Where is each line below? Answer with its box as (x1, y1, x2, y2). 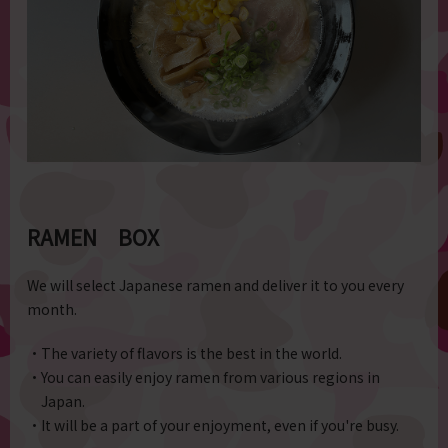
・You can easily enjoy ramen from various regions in (27, 367, 381, 388)
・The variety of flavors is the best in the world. (27, 343, 343, 364)
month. (27, 299, 78, 320)
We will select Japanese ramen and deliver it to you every (27, 275, 405, 296)
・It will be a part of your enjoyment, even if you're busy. (27, 415, 400, 436)
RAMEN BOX (27, 222, 160, 253)
